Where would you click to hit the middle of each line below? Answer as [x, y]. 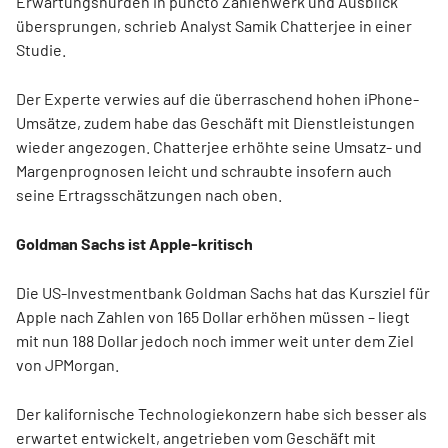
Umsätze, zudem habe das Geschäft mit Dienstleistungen [215, 122]
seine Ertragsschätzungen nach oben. [149, 194]
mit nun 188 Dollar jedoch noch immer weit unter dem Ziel [215, 340]
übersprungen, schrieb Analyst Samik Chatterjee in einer [214, 25]
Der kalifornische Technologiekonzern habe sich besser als [221, 413]
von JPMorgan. [67, 364]
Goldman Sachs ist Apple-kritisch [134, 243]
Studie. [41, 49]
